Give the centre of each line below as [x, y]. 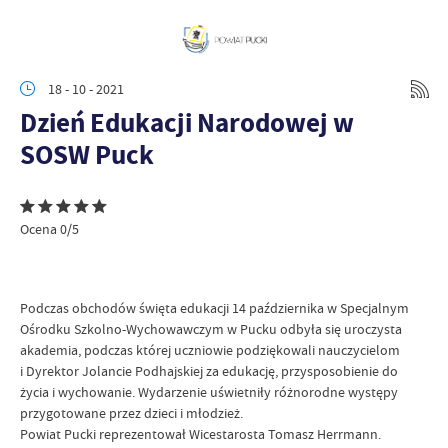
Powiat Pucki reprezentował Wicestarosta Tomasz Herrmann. [200, 434]
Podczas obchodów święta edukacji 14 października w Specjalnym [214, 308]
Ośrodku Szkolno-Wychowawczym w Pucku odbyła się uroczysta [211, 329]
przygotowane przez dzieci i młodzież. [131, 413]
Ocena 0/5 [49, 229]
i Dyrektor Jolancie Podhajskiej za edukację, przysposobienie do [209, 371]
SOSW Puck [87, 154]
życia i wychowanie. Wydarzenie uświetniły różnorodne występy [209, 392]
